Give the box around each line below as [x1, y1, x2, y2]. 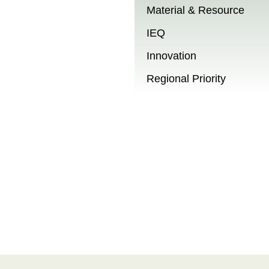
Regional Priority [147, 73, 226, 85]
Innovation [147, 50, 196, 62]
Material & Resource [147, 4, 244, 16]
